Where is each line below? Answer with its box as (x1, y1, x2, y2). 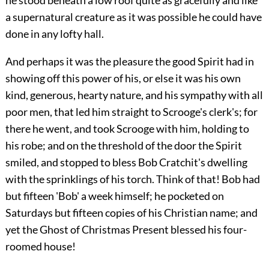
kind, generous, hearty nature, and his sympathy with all (5, 88, 263, 102)
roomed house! (5, 240, 76, 253)
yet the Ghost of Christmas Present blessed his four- (5, 223, 247, 237)
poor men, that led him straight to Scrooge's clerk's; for (5, 105, 258, 119)
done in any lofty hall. (5, 27, 104, 41)
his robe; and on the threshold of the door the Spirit (5, 139, 242, 153)
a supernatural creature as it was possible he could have (5, 10, 262, 24)
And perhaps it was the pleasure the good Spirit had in (5, 55, 254, 68)
